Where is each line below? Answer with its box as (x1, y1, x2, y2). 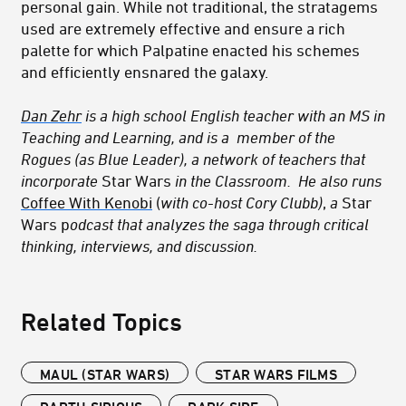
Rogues (21, 149, 71, 168)
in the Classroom (171, 170, 287, 189)
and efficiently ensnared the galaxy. (21, 62, 268, 81)
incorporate (21, 170, 101, 189)
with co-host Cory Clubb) (160, 192, 323, 211)
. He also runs (287, 170, 382, 189)
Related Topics (21, 306, 182, 335)
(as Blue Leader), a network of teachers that (71, 149, 365, 168)
